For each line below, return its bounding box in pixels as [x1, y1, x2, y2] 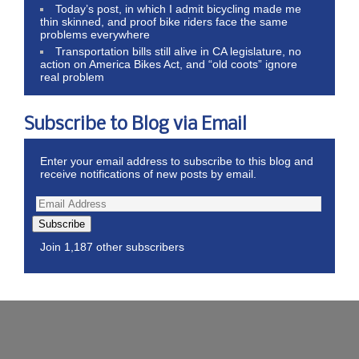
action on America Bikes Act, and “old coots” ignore [40, 57, 297, 71]
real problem [40, 70, 104, 83]
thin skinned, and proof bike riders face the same [40, 14, 288, 28]
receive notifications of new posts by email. [40, 167, 256, 180]
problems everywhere [40, 27, 150, 41]
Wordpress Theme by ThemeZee [108, 344, 251, 354]
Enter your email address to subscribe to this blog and [40, 154, 313, 167]
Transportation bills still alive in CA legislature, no [55, 44, 302, 58]
